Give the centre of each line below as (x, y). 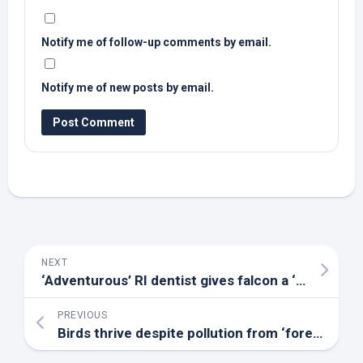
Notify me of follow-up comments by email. (156, 42)
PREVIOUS (82, 315)
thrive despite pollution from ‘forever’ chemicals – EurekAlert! (202, 333)
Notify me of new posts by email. (128, 88)
